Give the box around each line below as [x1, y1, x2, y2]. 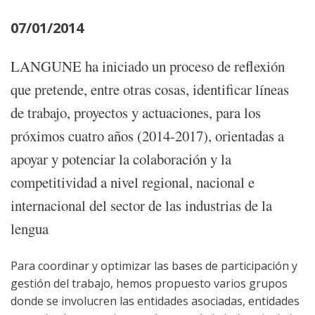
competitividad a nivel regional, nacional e [11, 172, 255, 193]
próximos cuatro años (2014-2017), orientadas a [11, 126, 284, 146]
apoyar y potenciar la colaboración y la [11, 149, 231, 169]
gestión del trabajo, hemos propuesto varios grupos [11, 276, 288, 292]
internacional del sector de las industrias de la [11, 195, 272, 216]
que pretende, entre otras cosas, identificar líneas [11, 79, 289, 100]
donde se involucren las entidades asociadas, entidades [11, 293, 300, 309]
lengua [11, 219, 49, 239]
